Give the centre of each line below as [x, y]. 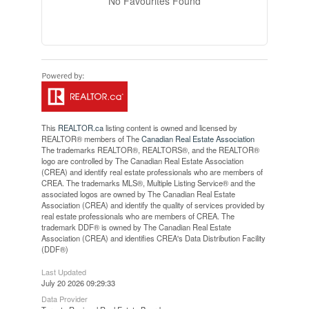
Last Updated [63, 271]
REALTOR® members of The [91, 138]
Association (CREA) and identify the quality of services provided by [153, 205]
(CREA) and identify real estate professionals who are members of [152, 171]
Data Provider [64, 298]
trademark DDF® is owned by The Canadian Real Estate [136, 227]
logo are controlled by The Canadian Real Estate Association [142, 160]
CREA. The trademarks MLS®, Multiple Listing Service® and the [148, 182]
